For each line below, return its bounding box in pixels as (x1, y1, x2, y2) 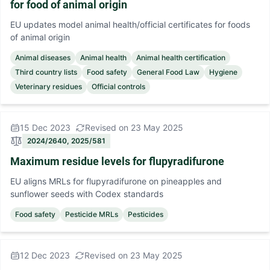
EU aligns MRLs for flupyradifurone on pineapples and (10, 176, 222, 186)
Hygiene (209, 67, 237, 77)
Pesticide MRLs (65, 210, 118, 219)
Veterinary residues (15, 82, 82, 91)
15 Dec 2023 (20, 122, 71, 133)
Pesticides (128, 210, 163, 219)
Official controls (92, 82, 145, 91)
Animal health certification (136, 53, 225, 62)
